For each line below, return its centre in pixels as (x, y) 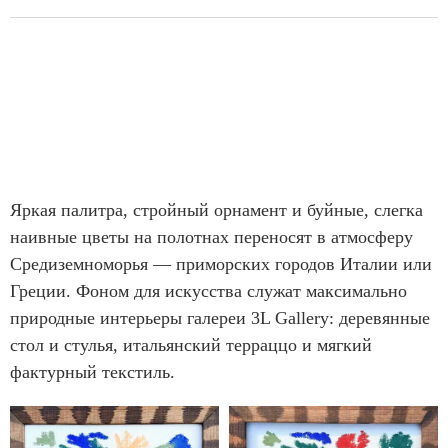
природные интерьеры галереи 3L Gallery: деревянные (220, 317)
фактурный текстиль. (95, 371)
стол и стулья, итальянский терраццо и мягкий (191, 344)
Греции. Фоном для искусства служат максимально (208, 290)
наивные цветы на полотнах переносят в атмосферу (211, 236)
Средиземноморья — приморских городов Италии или (221, 263)
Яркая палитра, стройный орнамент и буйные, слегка (216, 209)
